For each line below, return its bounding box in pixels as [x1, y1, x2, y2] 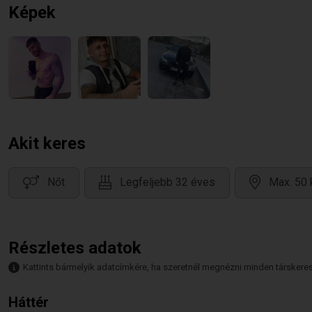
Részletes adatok [8, 238, 141, 258]
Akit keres [8, 134, 86, 153]
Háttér [8, 294, 49, 311]
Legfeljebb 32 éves [120, 175, 215, 189]
